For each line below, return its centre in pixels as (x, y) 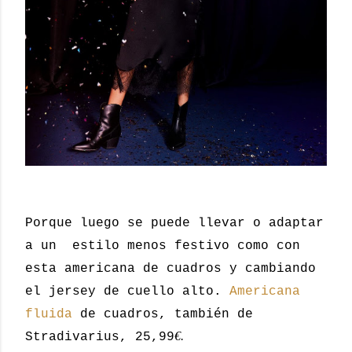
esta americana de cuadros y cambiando (170, 268)
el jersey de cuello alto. (127, 291)
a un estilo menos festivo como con (163, 246)
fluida (49, 314)
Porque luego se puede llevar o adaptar (174, 223)
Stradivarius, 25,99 (100, 337)
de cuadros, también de (163, 314)
